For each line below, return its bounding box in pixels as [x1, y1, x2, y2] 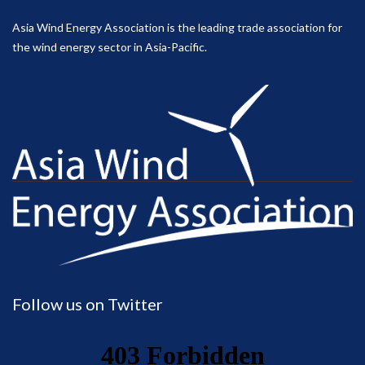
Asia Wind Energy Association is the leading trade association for [12, 20, 342, 35]
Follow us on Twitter [12, 293, 163, 314]
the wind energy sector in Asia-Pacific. [12, 40, 207, 55]
